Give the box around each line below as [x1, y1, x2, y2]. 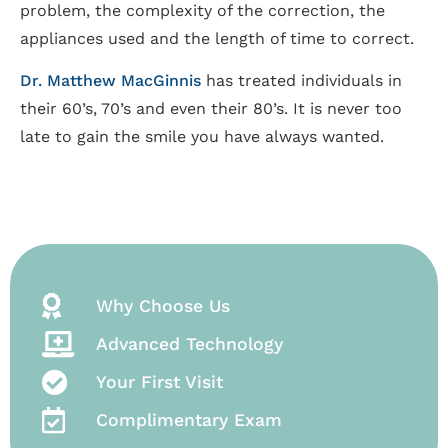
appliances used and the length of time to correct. [20, 28, 414, 48]
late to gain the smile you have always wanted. [20, 127, 384, 147]
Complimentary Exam [95, 409, 282, 430]
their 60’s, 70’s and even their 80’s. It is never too [20, 99, 402, 119]
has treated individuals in [201, 71, 402, 91]
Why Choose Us [95, 295, 230, 316]
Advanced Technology [95, 333, 283, 354]
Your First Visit [95, 371, 223, 392]
